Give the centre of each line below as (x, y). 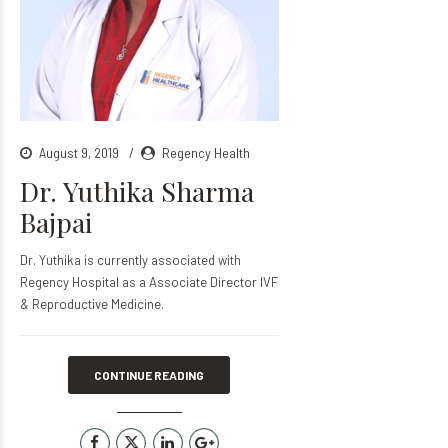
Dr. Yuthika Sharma (137, 190)
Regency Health (206, 152)
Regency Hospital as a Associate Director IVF (149, 281)
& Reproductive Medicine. (92, 303)
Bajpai (56, 221)
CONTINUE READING (149, 374)
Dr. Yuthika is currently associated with (130, 259)
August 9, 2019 (80, 152)
